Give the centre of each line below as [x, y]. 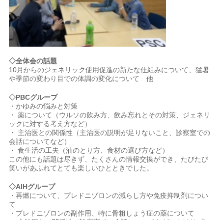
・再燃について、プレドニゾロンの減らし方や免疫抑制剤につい [109, 195]
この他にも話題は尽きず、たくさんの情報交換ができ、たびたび [109, 159]
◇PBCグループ [33, 97]
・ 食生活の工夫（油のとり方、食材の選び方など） [89, 150]
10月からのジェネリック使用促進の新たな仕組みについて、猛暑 [109, 70]
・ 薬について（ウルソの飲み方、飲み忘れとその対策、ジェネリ [110, 115]
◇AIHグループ [32, 187]
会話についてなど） [40, 141]
